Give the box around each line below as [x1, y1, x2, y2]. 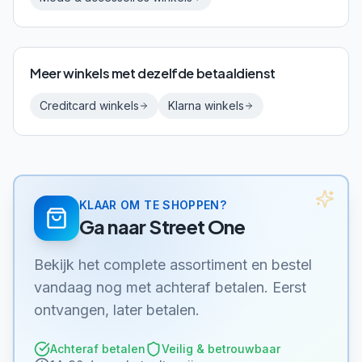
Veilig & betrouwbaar [162, 342, 280, 356]
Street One [149, 214, 246, 238]
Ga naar [79, 214, 149, 238]
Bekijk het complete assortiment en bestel [34, 256, 312, 273]
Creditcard [40, 99, 96, 112]
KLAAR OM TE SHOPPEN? [79, 198, 226, 212]
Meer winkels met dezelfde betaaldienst [30, 65, 276, 82]
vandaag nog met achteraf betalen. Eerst [34, 279, 306, 296]
